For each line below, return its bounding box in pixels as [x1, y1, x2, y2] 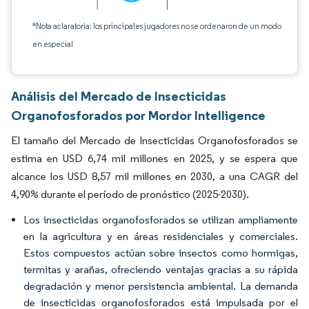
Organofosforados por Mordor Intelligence [11, 107, 266, 123]
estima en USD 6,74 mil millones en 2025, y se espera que [11, 152, 298, 165]
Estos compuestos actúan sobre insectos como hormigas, [23, 246, 298, 259]
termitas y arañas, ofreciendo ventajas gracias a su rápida [23, 263, 298, 276]
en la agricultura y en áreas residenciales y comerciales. [23, 230, 298, 243]
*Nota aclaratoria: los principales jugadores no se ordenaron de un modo [32, 21, 281, 31]
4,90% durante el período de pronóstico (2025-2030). [11, 188, 249, 201]
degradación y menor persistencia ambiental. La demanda [23, 279, 298, 292]
